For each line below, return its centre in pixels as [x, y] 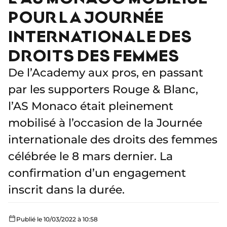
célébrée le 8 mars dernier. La [90, 156]
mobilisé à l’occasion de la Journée [105, 123]
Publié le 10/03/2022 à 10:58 [57, 219]
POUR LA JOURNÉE [86, 16]
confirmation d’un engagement [97, 173]
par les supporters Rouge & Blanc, [103, 89]
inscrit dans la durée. [66, 190]
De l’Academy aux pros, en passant [106, 72]
